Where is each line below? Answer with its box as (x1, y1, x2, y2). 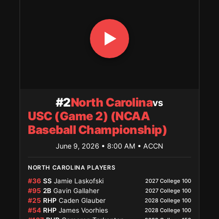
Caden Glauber (59, 197, 106, 205)
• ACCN (137, 142, 163, 151)
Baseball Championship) (28, 123, 168, 137)
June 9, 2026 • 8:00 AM (56, 142, 137, 151)
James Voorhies (59, 206, 108, 215)
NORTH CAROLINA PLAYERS (28, 164, 116, 172)
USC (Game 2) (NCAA (28, 109, 150, 124)
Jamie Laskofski (54, 177, 104, 185)
